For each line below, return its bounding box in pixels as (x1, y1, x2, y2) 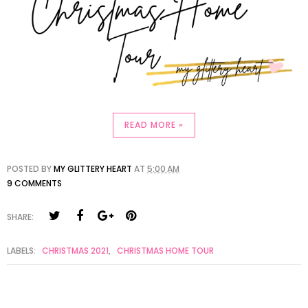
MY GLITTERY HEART (54, 162, 132, 175)
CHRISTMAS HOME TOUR (117, 244, 214, 256)
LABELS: (7, 244, 38, 256)
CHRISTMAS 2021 (42, 244, 109, 256)
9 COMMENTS (7, 177, 62, 189)
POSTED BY (7, 162, 54, 175)
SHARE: (7, 210, 34, 223)
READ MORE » (124, 118, 184, 131)
